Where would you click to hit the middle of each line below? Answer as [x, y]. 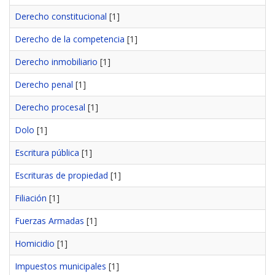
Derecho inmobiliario [56, 62]
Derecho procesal [50, 107]
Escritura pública [47, 153]
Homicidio [35, 244]
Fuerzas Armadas [49, 221]
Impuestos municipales [60, 266]
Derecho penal [44, 85]
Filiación [31, 198]
